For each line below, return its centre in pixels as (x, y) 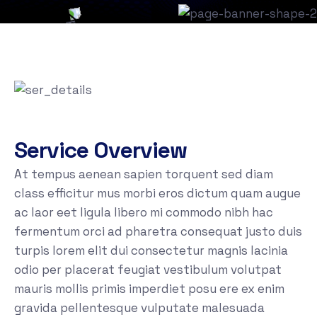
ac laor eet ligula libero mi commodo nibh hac (144, 213)
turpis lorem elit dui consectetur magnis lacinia (151, 251)
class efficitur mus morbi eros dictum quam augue (157, 194)
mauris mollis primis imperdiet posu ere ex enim (149, 289)
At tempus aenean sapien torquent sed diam (144, 174)
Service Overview (100, 150)
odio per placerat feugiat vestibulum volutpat (148, 270)
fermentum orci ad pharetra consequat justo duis (158, 232)
